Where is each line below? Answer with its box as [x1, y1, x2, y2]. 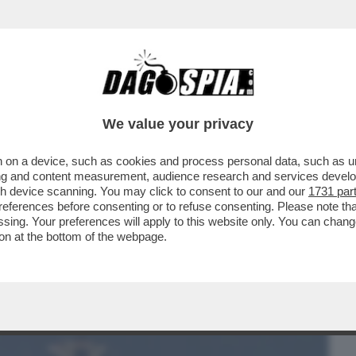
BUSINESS [11, 91, 72, 110]
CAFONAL [93, 91, 149, 110]
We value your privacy [103, 116, 253, 132]
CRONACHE [171, 91, 237, 110]
